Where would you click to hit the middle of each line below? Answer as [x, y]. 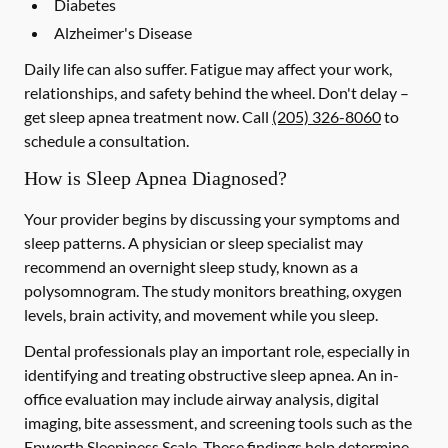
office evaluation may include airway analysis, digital [201, 398]
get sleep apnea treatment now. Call [148, 116]
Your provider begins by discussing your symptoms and [212, 218]
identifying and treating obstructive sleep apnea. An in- [211, 374]
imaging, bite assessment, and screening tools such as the [218, 422]
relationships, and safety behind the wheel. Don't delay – [216, 92]
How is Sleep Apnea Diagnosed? [155, 178]
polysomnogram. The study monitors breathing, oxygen [213, 290]
